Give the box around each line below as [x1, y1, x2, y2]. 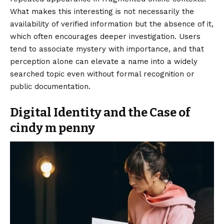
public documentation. [10, 82, 90, 91]
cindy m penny [10, 121, 95, 135]
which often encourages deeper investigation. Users [10, 32, 200, 41]
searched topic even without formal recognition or [10, 69, 194, 79]
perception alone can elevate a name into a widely [10, 57, 197, 66]
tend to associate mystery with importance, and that [10, 44, 204, 54]
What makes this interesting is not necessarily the [10, 7, 194, 16]
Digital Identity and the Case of [10, 105, 190, 120]
